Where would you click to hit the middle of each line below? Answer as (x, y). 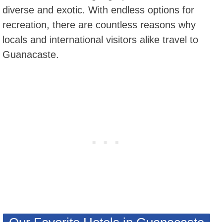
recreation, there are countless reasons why (99, 25)
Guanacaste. (31, 55)
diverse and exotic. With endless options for (98, 10)
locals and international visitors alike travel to (100, 40)
